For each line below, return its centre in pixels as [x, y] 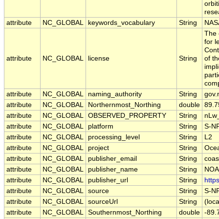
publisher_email [112, 159]
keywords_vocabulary [121, 23]
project [99, 148]
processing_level [114, 137]
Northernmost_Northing [124, 105]
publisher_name [113, 170]
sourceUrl [103, 202]
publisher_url [108, 180]
